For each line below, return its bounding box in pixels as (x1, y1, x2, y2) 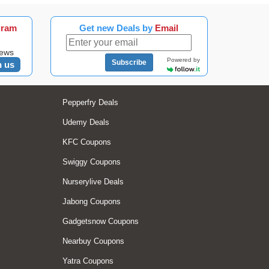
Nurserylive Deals (62, 177, 124, 186)
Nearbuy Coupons (62, 237, 124, 246)
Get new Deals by (79, 23, 156, 33)
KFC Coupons (62, 138, 111, 147)
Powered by (167, 56, 200, 63)
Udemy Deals (62, 118, 109, 127)
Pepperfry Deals (62, 98, 118, 107)
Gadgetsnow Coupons (62, 217, 139, 226)
